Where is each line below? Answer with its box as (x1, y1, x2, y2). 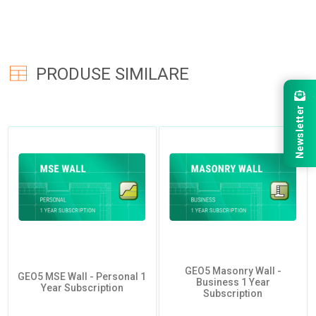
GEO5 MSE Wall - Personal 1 (18, 271, 146, 283)
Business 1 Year (195, 276, 270, 288)
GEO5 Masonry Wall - (184, 265, 281, 277)
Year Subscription (40, 282, 123, 294)
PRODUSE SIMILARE (35, 64, 189, 85)
